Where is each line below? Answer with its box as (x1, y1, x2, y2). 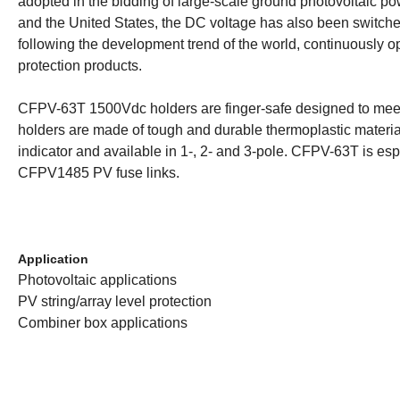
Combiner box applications (18, 315, 187, 331)
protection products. (18, 58, 142, 74)
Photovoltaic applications (18, 272, 177, 288)
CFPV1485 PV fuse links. (18, 165, 179, 181)
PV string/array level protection (18, 294, 212, 310)
